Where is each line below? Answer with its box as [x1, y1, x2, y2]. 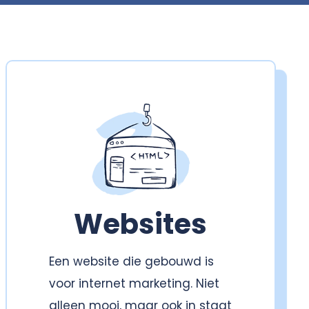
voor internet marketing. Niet [48, 275, 219, 292]
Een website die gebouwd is [48, 253, 214, 270]
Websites [74, 205, 208, 244]
